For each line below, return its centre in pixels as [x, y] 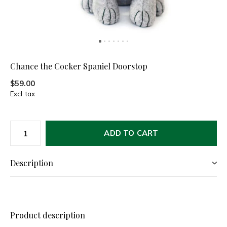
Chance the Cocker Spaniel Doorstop [79, 66]
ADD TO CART [131, 133]
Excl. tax [23, 94]
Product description [48, 215]
